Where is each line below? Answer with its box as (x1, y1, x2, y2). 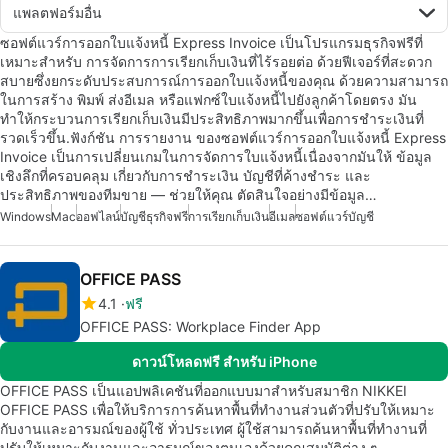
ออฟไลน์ (76, 208, 120, 224)
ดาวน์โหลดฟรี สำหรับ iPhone (131, 352, 317, 370)
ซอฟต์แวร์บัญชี (295, 208, 374, 224)
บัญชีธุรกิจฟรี (120, 208, 188, 224)
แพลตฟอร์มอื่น (13, 3, 102, 21)
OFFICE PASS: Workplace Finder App (80, 317, 321, 335)
